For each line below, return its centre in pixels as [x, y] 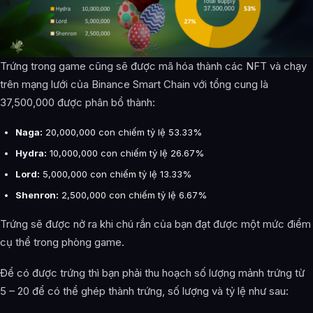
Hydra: [31, 153]
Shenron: [37, 195]
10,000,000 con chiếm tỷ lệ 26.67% [125, 153]
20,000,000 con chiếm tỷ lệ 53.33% [122, 132]
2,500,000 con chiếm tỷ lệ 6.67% [133, 195]
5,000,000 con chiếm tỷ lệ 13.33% [116, 174]
